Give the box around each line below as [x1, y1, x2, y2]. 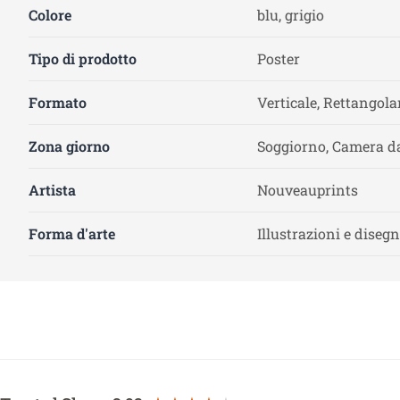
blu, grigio [257, 5, 324, 24]
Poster [257, 49, 300, 68]
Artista [29, 180, 76, 199]
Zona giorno [29, 137, 110, 155]
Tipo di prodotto [29, 49, 137, 68]
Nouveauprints [257, 180, 358, 199]
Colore [29, 5, 71, 24]
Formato [29, 93, 87, 112]
